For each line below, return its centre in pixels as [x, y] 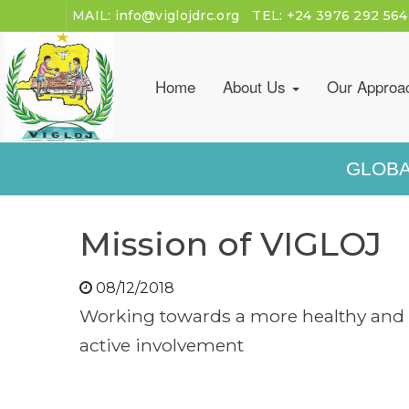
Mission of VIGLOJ [231, 243]
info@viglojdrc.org [177, 16]
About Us [257, 86]
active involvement [162, 345]
